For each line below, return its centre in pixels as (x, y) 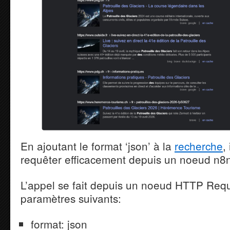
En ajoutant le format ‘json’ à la (98, 146)
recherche (199, 146)
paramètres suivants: (71, 198)
